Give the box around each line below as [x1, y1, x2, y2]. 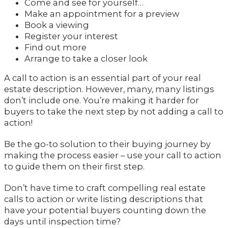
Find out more [24, 42, 87, 53]
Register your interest [24, 31, 118, 42]
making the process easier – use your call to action [4, 150, 221, 161]
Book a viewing [24, 20, 89, 31]
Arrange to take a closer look [24, 53, 148, 64]
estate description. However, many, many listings [4, 84, 214, 95]
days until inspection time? [4, 216, 123, 227]
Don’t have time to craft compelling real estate [4, 183, 206, 193]
